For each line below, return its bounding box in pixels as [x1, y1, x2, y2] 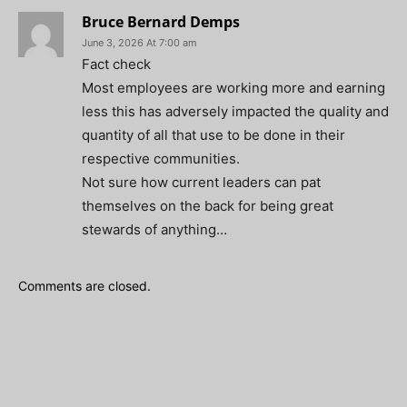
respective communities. [82, 149, 240, 167]
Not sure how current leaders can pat [82, 173, 321, 191]
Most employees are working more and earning [82, 78, 385, 96]
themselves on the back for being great [82, 196, 333, 214]
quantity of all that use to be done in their [82, 125, 345, 144]
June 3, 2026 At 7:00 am [82, 35, 197, 49]
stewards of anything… [82, 220, 227, 238]
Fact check [82, 55, 151, 73]
